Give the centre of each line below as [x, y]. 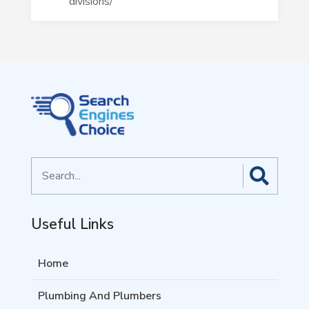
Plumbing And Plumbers [99, 296]
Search [46, 166]
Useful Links [72, 225]
